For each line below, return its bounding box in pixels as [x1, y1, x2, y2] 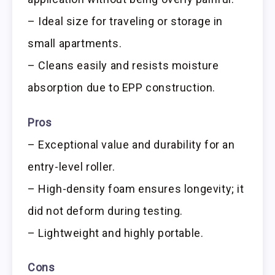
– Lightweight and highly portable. [28, 226, 204, 239]
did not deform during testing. [28, 204, 184, 217]
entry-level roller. [28, 160, 115, 173]
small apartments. [28, 36, 122, 50]
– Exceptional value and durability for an [28, 137, 235, 151]
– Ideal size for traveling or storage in [28, 14, 223, 28]
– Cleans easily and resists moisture [28, 58, 219, 72]
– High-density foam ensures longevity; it [28, 182, 244, 195]
